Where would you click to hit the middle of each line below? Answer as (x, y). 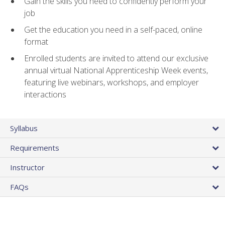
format (36, 42)
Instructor (27, 167)
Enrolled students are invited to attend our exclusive (116, 58)
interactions (45, 94)
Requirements (35, 147)
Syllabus (24, 128)
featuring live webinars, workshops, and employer (111, 82)
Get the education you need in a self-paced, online (113, 30)
